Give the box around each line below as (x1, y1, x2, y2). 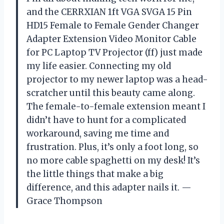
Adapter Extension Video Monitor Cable (26, 33, 196, 44)
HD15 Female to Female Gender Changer (26, 19, 199, 31)
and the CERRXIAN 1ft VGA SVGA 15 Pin (26, 6, 192, 17)
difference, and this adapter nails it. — (26, 181, 191, 193)
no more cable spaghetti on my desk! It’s (26, 154, 200, 166)
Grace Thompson (26, 195, 102, 206)
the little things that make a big (26, 168, 163, 179)
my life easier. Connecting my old (26, 60, 171, 71)
